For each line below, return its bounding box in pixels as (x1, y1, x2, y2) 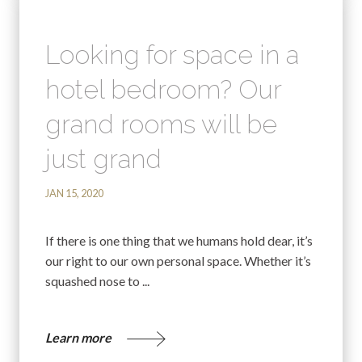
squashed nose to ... (45, 273, 149, 289)
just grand (45, 144, 162, 175)
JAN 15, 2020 (45, 186, 103, 200)
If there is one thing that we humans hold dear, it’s (45, 233, 313, 249)
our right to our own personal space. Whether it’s (45, 253, 311, 269)
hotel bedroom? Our (45, 74, 281, 105)
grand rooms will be (45, 109, 277, 140)
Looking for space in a (45, 40, 299, 70)
